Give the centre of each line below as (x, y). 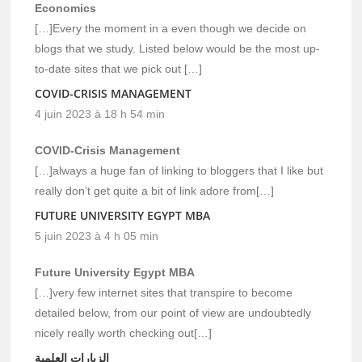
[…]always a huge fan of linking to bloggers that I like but (179, 170)
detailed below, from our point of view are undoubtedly (173, 312)
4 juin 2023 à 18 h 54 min (100, 114)
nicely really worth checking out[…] (124, 333)
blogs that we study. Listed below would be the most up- (178, 48)
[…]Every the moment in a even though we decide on (171, 28)
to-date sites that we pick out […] (119, 68)
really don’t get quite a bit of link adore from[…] (155, 190)
